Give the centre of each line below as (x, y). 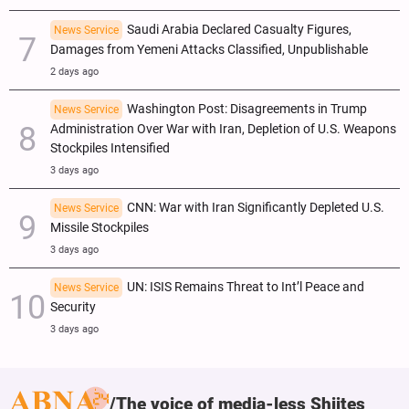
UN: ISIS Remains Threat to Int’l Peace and (246, 288)
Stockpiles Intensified (110, 149)
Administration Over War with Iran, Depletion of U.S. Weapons (223, 130)
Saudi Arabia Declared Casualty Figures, (239, 30)
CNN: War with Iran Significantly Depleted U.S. (256, 208)
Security (73, 308)
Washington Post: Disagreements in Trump (247, 110)
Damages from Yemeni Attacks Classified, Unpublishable (209, 50)
